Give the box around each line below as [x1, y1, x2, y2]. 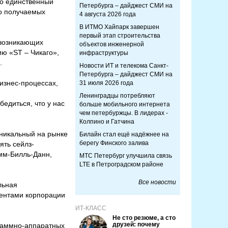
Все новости [138, 179, 176, 186]
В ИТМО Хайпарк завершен [79, 23, 159, 31]
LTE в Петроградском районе [79, 161, 163, 168]
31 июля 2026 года [79, 79, 133, 87]
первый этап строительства [79, 32, 160, 39]
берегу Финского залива [79, 139, 149, 147]
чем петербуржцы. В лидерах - [79, 109, 168, 117]
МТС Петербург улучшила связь [79, 152, 172, 159]
